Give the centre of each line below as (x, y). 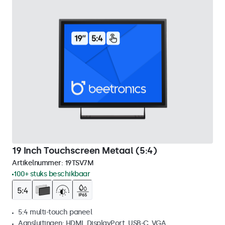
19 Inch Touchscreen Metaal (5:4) (84, 151)
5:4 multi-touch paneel (55, 212)
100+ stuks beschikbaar (52, 174)
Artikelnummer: (38, 163)
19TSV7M (79, 163)
